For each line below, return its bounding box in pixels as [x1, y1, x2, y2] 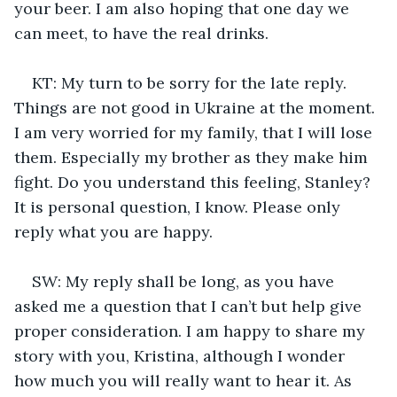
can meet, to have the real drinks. [14, 22, 269, 43]
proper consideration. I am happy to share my [14, 320, 370, 341]
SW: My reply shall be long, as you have [32, 270, 339, 292]
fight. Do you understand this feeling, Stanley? [14, 171, 375, 192]
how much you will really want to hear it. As [14, 370, 356, 391]
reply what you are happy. [14, 221, 213, 242]
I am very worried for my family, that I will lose [14, 121, 377, 143]
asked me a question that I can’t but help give [14, 295, 366, 316]
